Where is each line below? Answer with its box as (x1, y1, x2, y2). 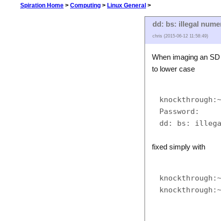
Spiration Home (20, 2, 64, 9)
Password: (159, 107, 200, 116)
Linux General (107, 2, 146, 9)
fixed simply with (152, 143, 206, 151)
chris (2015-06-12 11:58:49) (152, 34, 208, 38)
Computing (70, 2, 101, 9)
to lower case (152, 65, 195, 73)
